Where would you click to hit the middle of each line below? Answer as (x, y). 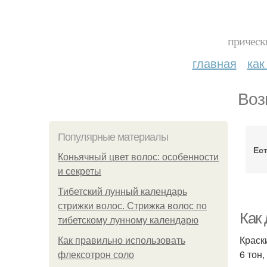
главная (214, 63)
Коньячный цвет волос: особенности (138, 157)
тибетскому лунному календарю (128, 220)
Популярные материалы (113, 137)
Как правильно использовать (122, 240)
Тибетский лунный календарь (122, 192)
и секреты (80, 171)
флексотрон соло (96, 255)
